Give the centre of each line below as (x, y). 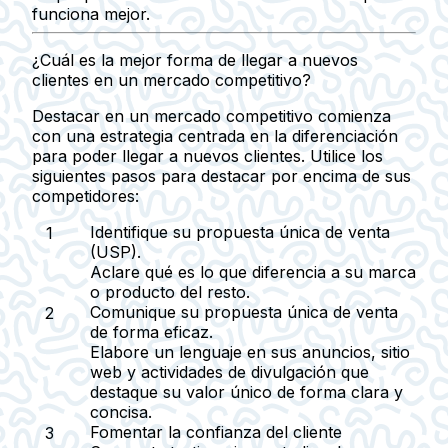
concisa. (121, 411)
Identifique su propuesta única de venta (240, 231)
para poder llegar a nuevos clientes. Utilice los (207, 155)
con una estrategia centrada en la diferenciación (215, 135)
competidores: (85, 195)
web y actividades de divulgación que (229, 371)
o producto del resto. (170, 291)
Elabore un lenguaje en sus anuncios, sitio (250, 351)
